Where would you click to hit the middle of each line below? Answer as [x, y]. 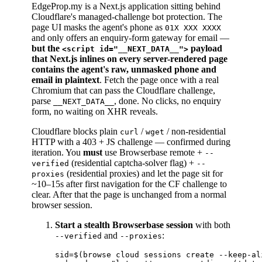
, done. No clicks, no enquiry [168, 101]
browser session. [62, 205]
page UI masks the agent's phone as [98, 27]
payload [205, 49]
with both [212, 225]
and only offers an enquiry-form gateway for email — [130, 38]
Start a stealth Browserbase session [124, 225]
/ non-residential [195, 132]
